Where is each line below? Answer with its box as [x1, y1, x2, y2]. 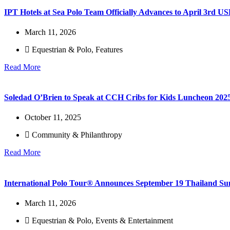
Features [95, 45, 123, 54]
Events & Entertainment [95, 216, 173, 225]
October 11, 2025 [25, 113, 81, 122]
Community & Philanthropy [32, 130, 122, 140]
